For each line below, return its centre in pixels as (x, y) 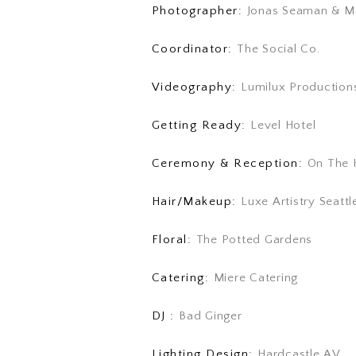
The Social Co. (279, 48)
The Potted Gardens (254, 239)
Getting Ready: (201, 125)
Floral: (174, 239)
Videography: (196, 87)
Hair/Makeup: (196, 201)
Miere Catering (256, 277)
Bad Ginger (211, 315)
